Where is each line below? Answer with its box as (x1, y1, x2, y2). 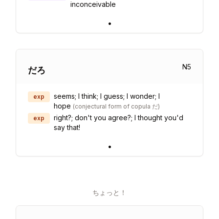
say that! (54, 123, 80, 131)
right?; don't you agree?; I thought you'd (54, 113, 183, 122)
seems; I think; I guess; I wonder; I (54, 92, 160, 100)
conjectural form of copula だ (75, 103, 158, 110)
